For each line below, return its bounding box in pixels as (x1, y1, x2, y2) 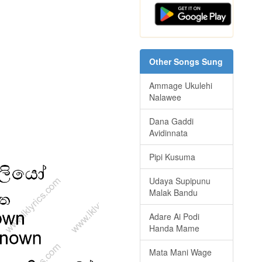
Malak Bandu (149, 187, 198, 199)
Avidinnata (149, 127, 188, 139)
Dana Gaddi (149, 115, 194, 127)
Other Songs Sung (149, 56, 223, 68)
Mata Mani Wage (149, 246, 212, 258)
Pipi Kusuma (149, 151, 195, 163)
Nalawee (149, 91, 181, 104)
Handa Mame (149, 222, 199, 235)
